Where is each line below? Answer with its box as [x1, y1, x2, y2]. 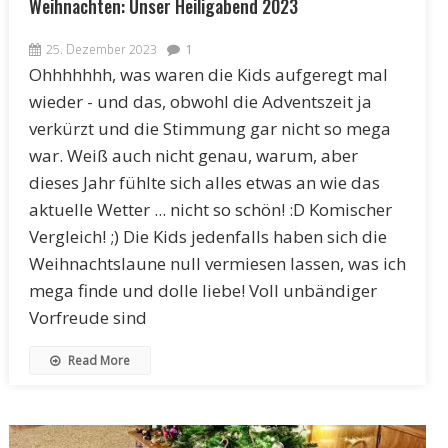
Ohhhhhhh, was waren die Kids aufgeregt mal [28, 63, 388, 87]
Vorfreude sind [28, 306, 147, 330]
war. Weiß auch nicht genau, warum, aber [28, 144, 358, 168]
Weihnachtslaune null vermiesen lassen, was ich [28, 252, 406, 276]
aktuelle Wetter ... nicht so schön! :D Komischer [28, 198, 392, 222]
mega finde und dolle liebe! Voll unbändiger [28, 279, 377, 303]
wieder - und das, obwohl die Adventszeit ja [28, 90, 372, 114]
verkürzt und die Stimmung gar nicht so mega [28, 117, 391, 141]
